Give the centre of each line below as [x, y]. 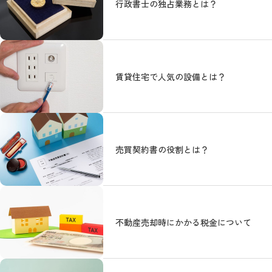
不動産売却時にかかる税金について [183, 222]
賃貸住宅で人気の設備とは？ [171, 76]
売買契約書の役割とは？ [162, 149]
